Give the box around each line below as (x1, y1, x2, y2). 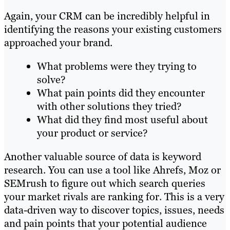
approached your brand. (4, 35, 112, 49)
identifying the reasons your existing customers (4, 22, 222, 36)
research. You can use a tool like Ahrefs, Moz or (4, 163, 221, 177)
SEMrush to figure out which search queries (4, 176, 205, 190)
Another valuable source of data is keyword (4, 149, 201, 163)
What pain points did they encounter (37, 86, 205, 100)
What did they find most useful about (37, 112, 208, 126)
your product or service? (37, 126, 148, 140)
